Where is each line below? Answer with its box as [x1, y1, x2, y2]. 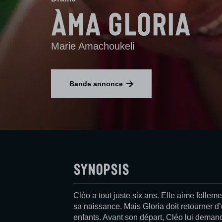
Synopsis [73, 160, 129, 175]
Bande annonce [69, 79, 123, 88]
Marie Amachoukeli [51, 41, 134, 52]
